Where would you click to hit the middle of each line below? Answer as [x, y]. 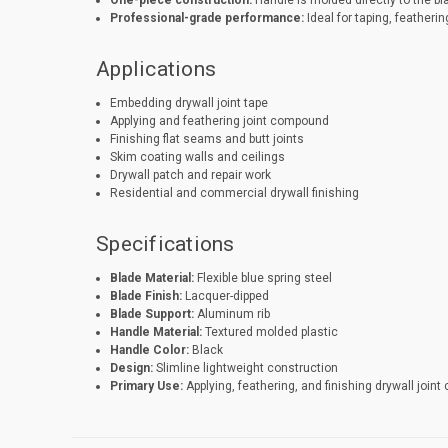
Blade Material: [151, 278]
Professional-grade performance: [206, 18]
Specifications [165, 244]
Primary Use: [146, 386]
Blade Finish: [145, 296]
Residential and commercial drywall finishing [234, 193]
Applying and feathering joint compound [219, 121]
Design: [131, 368]
